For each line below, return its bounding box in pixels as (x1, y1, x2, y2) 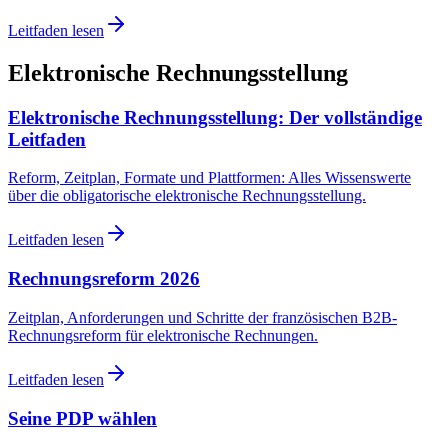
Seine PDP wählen (8, 407, 157, 429)
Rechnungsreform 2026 (8, 268, 200, 290)
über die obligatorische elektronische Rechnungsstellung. (8, 187, 366, 205)
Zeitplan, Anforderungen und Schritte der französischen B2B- (8, 308, 397, 326)
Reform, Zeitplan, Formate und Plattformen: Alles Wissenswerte (8, 169, 411, 187)
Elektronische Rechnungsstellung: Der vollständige (8, 106, 422, 128)
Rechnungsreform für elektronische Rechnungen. (8, 326, 318, 344)
